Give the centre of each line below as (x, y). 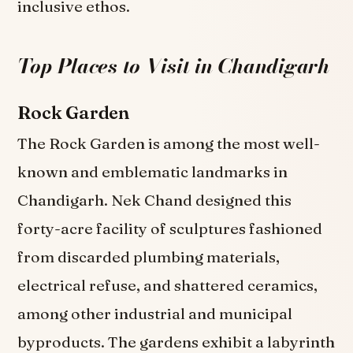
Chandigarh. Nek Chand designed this (155, 201)
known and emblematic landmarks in (153, 172)
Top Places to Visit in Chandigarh (173, 65)
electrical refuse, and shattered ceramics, (168, 286)
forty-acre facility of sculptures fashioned (170, 229)
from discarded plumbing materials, (149, 257)
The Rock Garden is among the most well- (169, 144)
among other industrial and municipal (155, 314)
